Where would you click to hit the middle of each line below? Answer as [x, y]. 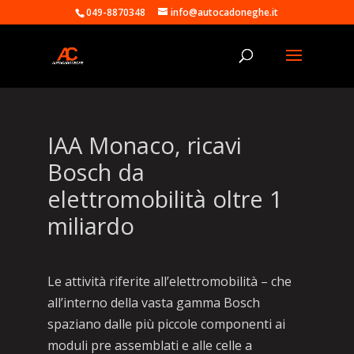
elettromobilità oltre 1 [165, 199]
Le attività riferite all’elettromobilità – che [169, 281]
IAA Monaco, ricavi [144, 145]
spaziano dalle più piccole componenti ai [166, 324]
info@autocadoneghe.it [225, 12]
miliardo [90, 226]
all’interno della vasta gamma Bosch [153, 303]
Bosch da [96, 172]
